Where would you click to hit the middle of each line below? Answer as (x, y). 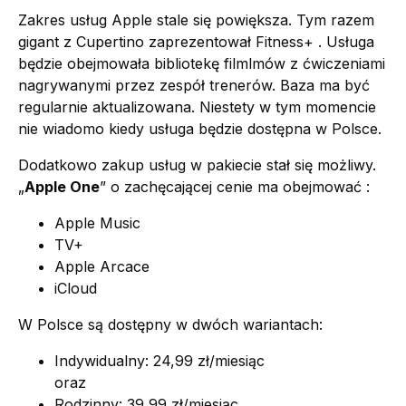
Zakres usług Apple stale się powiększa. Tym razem (196, 20)
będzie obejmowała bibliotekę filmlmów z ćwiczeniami (202, 64)
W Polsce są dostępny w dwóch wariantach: (170, 325)
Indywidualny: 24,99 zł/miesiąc (159, 361)
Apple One (62, 187)
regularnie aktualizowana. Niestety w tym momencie (197, 107)
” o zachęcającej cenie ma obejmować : (235, 187)
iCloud (76, 289)
